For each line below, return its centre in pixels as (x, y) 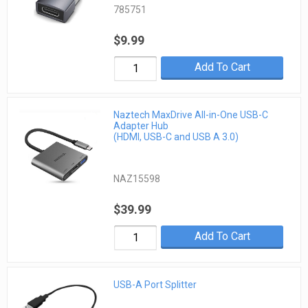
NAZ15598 (137, 179)
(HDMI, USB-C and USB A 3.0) (176, 137)
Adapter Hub (141, 126)
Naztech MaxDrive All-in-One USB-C (191, 115)
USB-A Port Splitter (155, 284)
